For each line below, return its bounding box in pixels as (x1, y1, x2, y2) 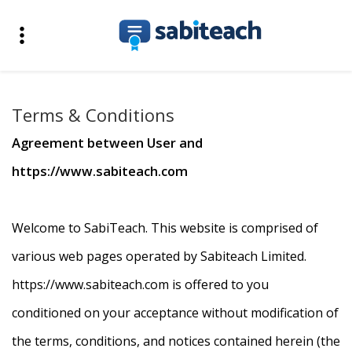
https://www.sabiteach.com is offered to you (12, 276, 269, 294)
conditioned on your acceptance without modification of (12, 304, 339, 322)
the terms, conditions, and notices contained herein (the (12, 332, 340, 350)
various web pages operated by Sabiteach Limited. (12, 247, 306, 266)
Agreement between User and (12, 134, 203, 152)
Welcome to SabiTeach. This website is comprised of (12, 219, 318, 237)
